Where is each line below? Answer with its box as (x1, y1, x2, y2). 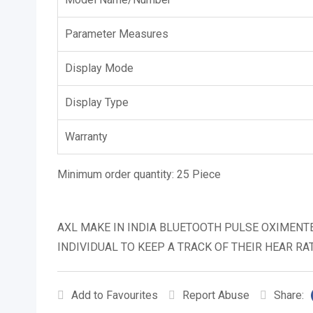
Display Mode (65, 61, 133, 75)
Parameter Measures (65, 27, 168, 41)
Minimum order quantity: (57, 168, 177, 181)
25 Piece (177, 168, 221, 181)
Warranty (65, 130, 108, 143)
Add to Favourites (71, 289, 158, 302)
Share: (274, 289, 304, 302)
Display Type (65, 96, 129, 109)
